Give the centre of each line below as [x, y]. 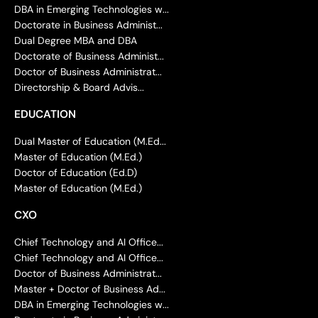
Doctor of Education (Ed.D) [76, 172]
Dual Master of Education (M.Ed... [90, 141]
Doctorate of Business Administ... [89, 56]
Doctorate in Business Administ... [88, 24]
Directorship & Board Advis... [79, 87]
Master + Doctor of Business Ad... [90, 289]
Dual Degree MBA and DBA [76, 40]
